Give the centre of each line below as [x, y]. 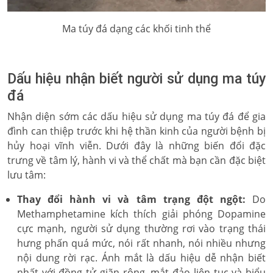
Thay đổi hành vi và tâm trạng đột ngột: [131, 199]
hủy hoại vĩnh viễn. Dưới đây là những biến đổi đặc [136, 146]
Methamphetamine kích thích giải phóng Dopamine [141, 214]
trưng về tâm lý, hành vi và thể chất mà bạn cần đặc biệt [136, 160]
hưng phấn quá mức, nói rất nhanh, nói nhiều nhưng [141, 243]
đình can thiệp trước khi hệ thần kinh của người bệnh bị [136, 131]
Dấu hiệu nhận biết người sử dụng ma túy [136, 79]
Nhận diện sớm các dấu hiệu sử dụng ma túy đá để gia [136, 116]
